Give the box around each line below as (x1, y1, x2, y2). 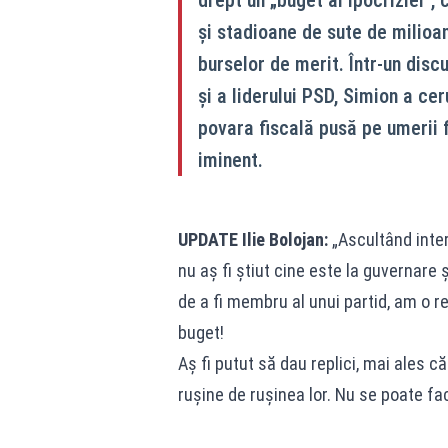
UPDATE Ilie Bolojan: (177, 228, 328, 250)
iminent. (197, 147, 263, 172)
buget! (177, 321, 224, 343)
